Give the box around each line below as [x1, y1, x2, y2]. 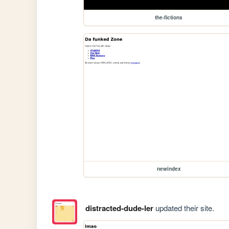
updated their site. [153, 202, 214, 213]
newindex [156, 165, 181, 173]
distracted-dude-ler [85, 202, 153, 214]
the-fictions [155, 14, 183, 21]
